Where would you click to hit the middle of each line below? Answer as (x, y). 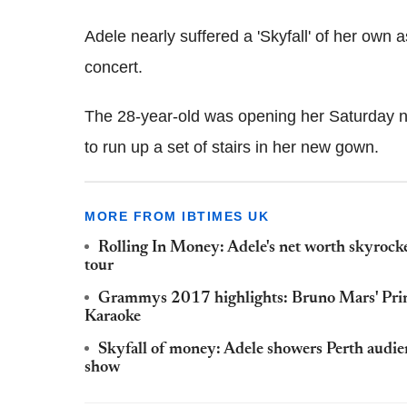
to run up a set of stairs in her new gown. (232, 147)
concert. (114, 67)
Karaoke (113, 317)
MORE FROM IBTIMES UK (177, 216)
